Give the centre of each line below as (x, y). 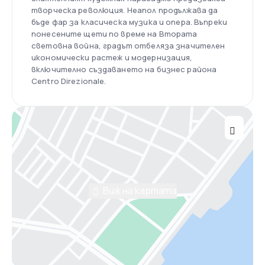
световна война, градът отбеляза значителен (128, 45)
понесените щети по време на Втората (114, 33)
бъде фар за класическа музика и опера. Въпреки (129, 22)
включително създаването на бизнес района (124, 69)
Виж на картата (140, 190)
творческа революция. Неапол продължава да (125, 10)
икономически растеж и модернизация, (112, 57)
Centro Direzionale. (69, 81)
